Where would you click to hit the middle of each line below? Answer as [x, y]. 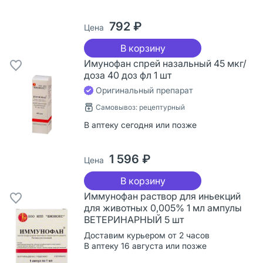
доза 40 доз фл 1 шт [128, 75]
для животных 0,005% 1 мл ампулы [163, 208]
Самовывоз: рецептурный [140, 107]
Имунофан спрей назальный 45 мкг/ [165, 63]
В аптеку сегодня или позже [140, 124]
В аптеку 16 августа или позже [145, 245]
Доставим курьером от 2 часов [147, 235]
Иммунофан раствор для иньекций [162, 196]
